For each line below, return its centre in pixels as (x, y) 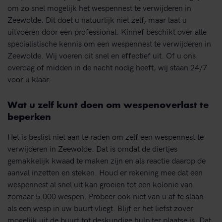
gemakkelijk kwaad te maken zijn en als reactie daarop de (107, 160)
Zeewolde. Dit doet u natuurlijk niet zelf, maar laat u (97, 20)
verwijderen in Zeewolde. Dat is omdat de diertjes (92, 148)
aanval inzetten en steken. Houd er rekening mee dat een (105, 172)
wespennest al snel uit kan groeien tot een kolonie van (100, 184)
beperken (29, 118)
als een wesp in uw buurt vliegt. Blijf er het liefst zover (100, 207)
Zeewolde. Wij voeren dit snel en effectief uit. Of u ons (102, 55)
